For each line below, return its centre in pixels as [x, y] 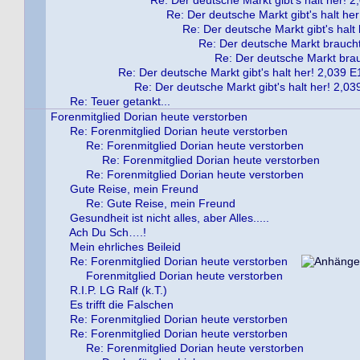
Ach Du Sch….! [108, 232]
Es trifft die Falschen [122, 305]
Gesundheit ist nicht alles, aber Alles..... [170, 218]
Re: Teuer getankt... [120, 101]
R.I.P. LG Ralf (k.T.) [119, 290]
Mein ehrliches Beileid [125, 247]
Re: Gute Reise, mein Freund [161, 203]
